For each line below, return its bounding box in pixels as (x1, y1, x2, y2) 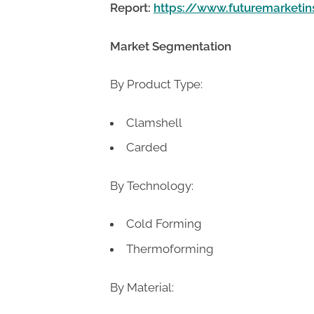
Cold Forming (126, 217, 202, 231)
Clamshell (126, 115, 182, 130)
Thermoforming (126, 242, 214, 257)
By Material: (110, 280, 174, 294)
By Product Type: (110, 77, 203, 92)
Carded (126, 140, 168, 155)
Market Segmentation (110, 39, 231, 53)
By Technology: (110, 178, 193, 193)
